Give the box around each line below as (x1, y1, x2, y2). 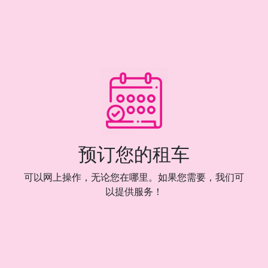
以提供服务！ (105, 186, 163, 197)
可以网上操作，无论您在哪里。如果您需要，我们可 (24, 172, 244, 182)
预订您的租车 (78, 144, 190, 165)
